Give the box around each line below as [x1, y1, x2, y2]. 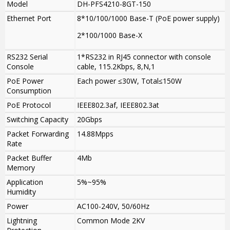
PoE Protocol [7, 100, 51, 110]
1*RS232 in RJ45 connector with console [77, 52, 211, 62]
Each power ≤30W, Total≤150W [77, 76, 182, 86]
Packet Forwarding [7, 129, 69, 139]
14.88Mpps [77, 129, 113, 139]
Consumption [7, 86, 51, 96]
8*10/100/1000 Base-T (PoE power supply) [77, 13, 220, 24]
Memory [7, 163, 35, 173]
